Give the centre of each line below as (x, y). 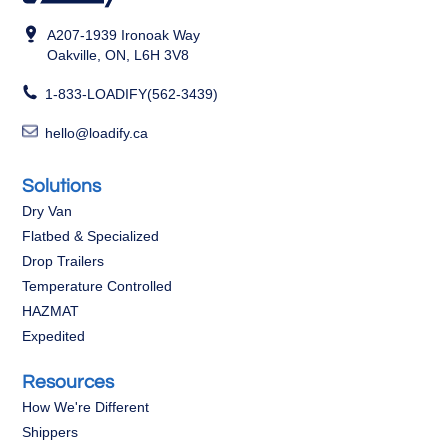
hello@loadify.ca (97, 133)
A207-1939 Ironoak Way (124, 35)
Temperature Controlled (97, 286)
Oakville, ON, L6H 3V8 (118, 55)
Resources (68, 382)
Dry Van (47, 211)
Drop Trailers (63, 261)
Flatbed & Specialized (91, 236)
